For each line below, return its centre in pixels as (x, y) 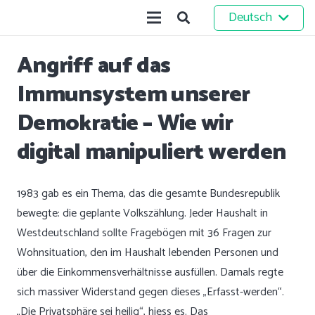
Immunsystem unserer (134, 95)
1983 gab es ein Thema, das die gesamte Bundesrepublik (148, 194)
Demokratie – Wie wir (125, 124)
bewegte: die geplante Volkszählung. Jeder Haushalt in (142, 213)
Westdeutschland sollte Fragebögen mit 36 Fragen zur (144, 233)
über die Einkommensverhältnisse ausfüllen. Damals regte (150, 272)
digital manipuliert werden (152, 153)
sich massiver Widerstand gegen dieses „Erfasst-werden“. (150, 292)
